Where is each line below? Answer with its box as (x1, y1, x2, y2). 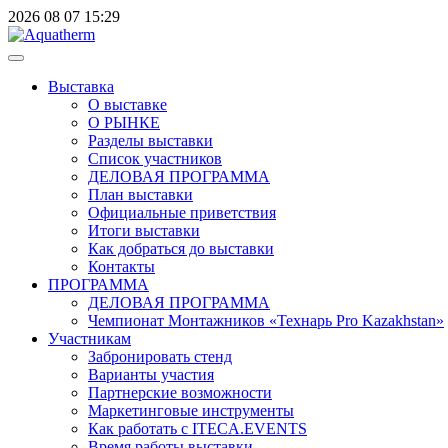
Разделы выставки (88, 132, 213, 149)
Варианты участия (88, 366, 214, 383)
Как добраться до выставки (88, 240, 274, 257)
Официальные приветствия (88, 204, 276, 221)
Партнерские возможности (88, 384, 272, 401)
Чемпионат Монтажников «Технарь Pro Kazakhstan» (88, 312, 444, 329)
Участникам (48, 330, 131, 347)
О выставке (88, 96, 167, 113)
